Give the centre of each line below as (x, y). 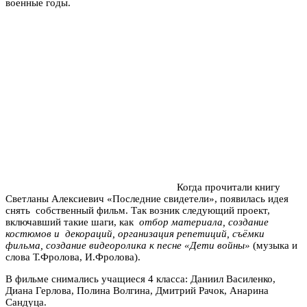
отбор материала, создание (204, 222)
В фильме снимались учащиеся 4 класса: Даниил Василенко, (140, 279)
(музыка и (274, 245)
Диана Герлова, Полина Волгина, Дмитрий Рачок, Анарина (137, 290)
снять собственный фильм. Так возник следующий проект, (138, 210)
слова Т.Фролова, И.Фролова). (73, 257)
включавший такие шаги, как (72, 222)
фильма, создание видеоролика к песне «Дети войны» (128, 245)
